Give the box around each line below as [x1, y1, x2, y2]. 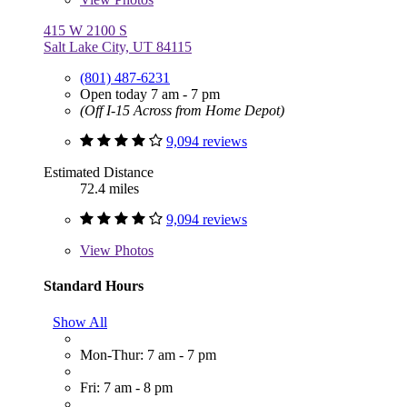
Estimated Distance [44, 164, 154, 181]
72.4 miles [80, 181, 139, 197]
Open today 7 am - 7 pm [80, 86, 220, 103]
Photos [111, 243, 154, 259]
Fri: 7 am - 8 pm [80, 379, 173, 395]
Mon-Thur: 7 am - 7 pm [80, 346, 216, 362]
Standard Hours [44, 278, 144, 294]
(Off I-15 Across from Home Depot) [80, 103, 284, 119]
